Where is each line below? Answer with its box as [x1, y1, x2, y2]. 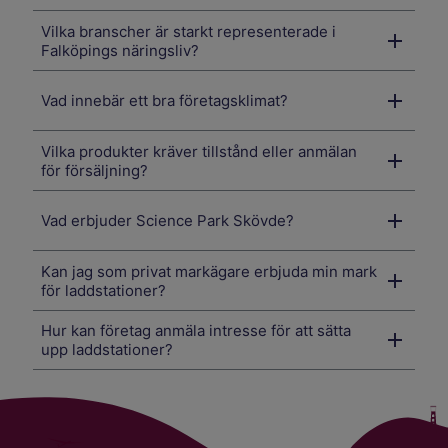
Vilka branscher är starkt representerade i [41, 21, 337, 41]
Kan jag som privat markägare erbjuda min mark [41, 261, 378, 281]
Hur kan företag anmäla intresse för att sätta [41, 321, 352, 341]
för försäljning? [41, 160, 149, 180]
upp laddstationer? [41, 340, 174, 360]
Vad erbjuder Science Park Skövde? [41, 211, 295, 231]
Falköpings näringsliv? [41, 40, 200, 60]
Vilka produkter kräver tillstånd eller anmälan [41, 141, 358, 161]
